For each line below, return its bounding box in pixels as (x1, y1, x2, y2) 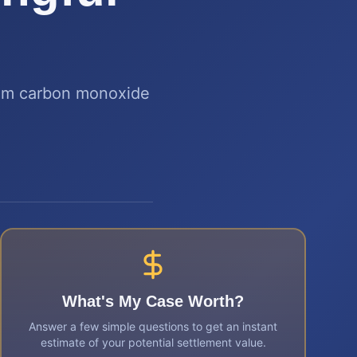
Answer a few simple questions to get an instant (29, 320, 277, 333)
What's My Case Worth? (62, 292, 244, 310)
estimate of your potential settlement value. (40, 335, 266, 349)
